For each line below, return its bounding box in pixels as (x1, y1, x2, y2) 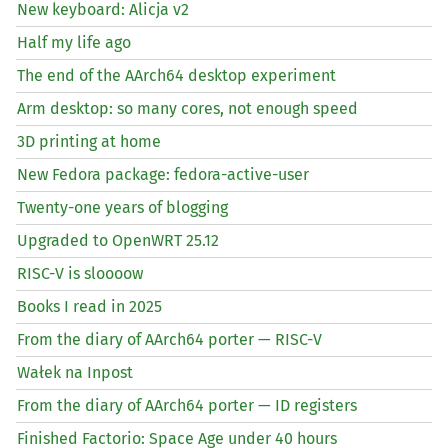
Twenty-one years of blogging (17, 197, 228, 217)
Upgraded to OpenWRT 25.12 (17, 230, 219, 250)
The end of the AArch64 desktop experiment (17, 65, 336, 85)
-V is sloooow (49, 263, 143, 283)
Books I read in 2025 (17, 296, 162, 316)
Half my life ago (17, 32, 131, 52)
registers (290, 395, 357, 415)
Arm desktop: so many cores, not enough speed (17, 98, 358, 118)
